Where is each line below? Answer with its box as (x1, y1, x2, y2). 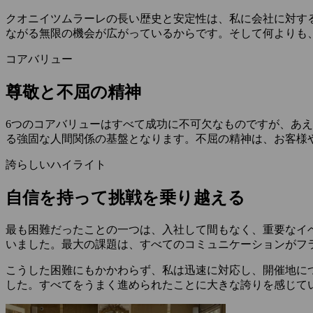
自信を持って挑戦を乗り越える (6, 188, 245, 207)
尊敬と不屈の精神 (6, 82, 141, 101)
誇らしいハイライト (6, 158, 106, 170)
